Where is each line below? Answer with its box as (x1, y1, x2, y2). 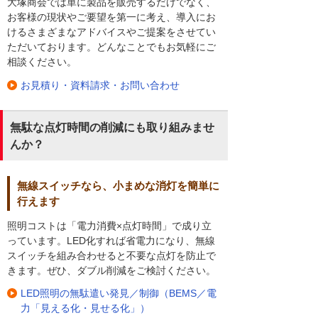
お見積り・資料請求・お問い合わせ (21, 79, 180, 91)
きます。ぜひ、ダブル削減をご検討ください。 (7, 264, 216, 276)
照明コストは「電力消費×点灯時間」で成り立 (7, 219, 212, 231)
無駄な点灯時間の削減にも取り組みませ (10, 121, 214, 133)
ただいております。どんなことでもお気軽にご (7, 41, 216, 53)
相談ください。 (7, 56, 77, 68)
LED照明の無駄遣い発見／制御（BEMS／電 (21, 287, 216, 299)
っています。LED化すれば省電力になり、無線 (7, 234, 215, 246)
